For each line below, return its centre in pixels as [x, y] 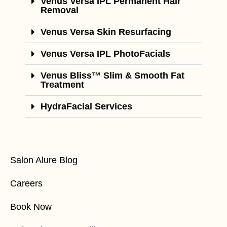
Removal [60, 10]
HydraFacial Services [86, 107]
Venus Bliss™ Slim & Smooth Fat [112, 76]
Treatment [62, 85]
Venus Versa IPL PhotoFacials [105, 54]
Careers [26, 184]
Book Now [31, 207]
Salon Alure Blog [44, 160]
